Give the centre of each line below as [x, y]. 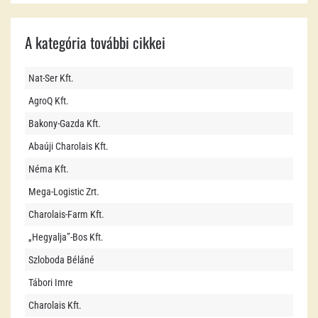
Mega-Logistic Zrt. [64, 192]
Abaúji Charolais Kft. [68, 146]
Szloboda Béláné [61, 260]
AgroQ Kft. [49, 101]
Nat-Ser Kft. [51, 78]
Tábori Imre [51, 283]
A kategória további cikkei [95, 42]
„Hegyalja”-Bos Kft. [66, 237]
